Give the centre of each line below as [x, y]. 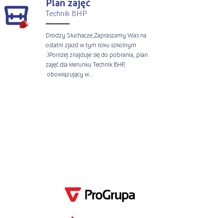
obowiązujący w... [69, 73]
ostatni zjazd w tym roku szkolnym [91, 44]
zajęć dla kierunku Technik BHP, [85, 64]
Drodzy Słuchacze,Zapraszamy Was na [96, 35]
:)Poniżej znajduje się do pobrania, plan [97, 54]
